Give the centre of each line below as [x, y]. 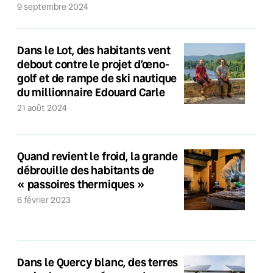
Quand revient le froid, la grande [98, 156]
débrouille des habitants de [86, 170]
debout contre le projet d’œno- [94, 64]
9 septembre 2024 [55, 7]
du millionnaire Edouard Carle [91, 92]
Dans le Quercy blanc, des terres [98, 262]
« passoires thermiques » [81, 184]
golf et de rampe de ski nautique [97, 78]
